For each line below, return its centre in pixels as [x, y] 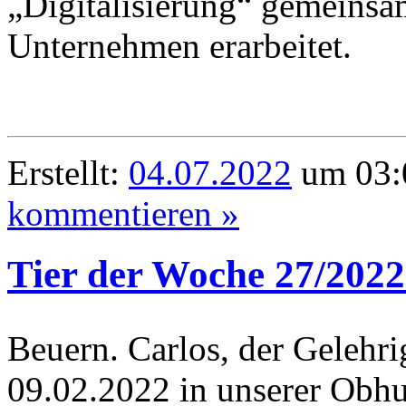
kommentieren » [123, 213]
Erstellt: [68, 172]
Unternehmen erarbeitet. [179, 45]
